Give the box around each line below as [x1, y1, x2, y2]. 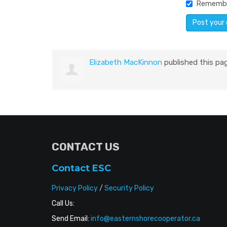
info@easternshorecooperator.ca [91, 214, 200, 223]
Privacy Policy [52, 184, 98, 193]
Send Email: [52, 214, 89, 223]
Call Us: [52, 199, 74, 208]
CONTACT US [52, 140, 120, 153]
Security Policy [104, 184, 154, 193]
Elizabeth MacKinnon [89, 58, 162, 67]
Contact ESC [52, 163, 111, 174]
